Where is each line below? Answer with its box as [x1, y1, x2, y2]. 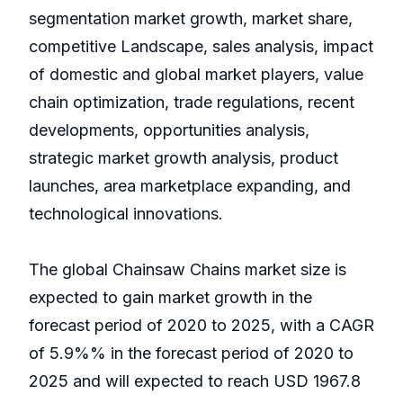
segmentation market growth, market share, [29, 9, 353, 29]
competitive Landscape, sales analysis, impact [29, 37, 373, 57]
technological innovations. [29, 204, 223, 224]
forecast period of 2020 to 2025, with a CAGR [29, 316, 374, 336]
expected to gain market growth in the [29, 288, 312, 308]
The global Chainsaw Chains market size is [29, 260, 346, 280]
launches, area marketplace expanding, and [29, 176, 351, 196]
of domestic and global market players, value [29, 65, 363, 85]
